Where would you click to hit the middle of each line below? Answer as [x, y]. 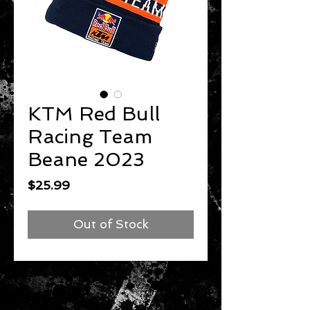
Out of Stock [111, 224]
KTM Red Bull [94, 113]
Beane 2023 [86, 159]
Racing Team [90, 136]
